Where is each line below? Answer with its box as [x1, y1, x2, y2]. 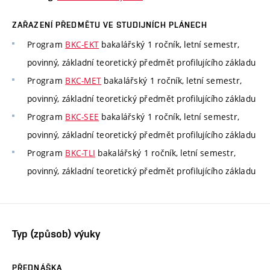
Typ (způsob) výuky [12, 227, 100, 240]
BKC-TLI [65, 147, 96, 159]
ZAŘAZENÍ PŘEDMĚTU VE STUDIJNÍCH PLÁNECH [12, 20, 207, 30]
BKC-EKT [65, 39, 99, 51]
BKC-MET [65, 75, 102, 87]
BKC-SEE [65, 111, 99, 123]
